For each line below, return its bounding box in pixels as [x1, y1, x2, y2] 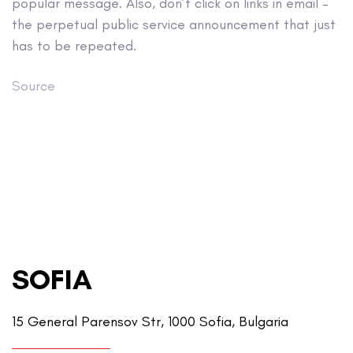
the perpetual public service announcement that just [12, 16, 336, 34]
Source [12, 76, 55, 95]
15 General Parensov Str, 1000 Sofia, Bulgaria [12, 313, 288, 331]
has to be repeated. [12, 37, 136, 55]
